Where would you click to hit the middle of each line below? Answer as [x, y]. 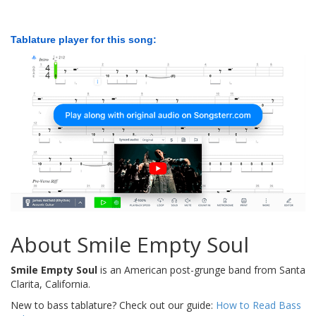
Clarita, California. [50, 284]
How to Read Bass [259, 305]
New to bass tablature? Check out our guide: [113, 305]
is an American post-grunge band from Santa [201, 269]
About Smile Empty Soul [130, 244]
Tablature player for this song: [84, 40]
